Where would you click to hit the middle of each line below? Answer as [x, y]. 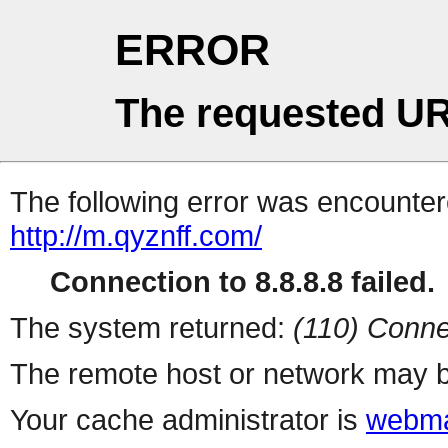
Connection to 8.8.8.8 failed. [242, 282]
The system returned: [151, 328]
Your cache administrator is [188, 420]
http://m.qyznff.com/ [136, 236]
